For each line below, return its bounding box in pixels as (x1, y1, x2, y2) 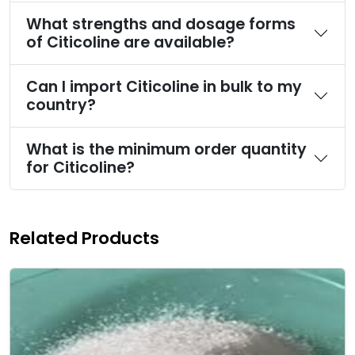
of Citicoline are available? (26, 32, 235, 53)
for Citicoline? (26, 157, 135, 178)
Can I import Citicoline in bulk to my (26, 76, 302, 97)
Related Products (10, 226, 159, 250)
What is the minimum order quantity (26, 139, 307, 160)
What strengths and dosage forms (26, 13, 296, 35)
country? (26, 94, 96, 116)
